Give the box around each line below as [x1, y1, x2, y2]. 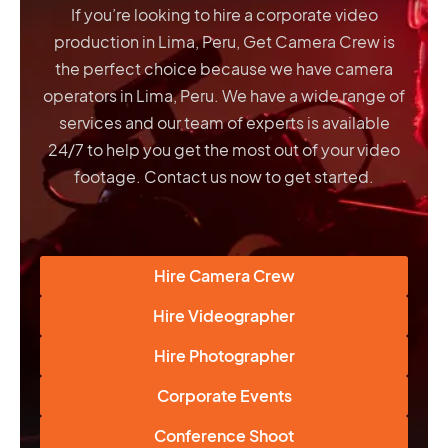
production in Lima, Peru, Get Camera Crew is [53, 31, 395, 53]
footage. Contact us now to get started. [74, 166, 374, 188]
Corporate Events [156, 385, 292, 407]
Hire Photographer [153, 345, 295, 367]
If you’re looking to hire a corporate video [70, 4, 378, 26]
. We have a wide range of [214, 85, 405, 107]
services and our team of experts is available [58, 112, 390, 134]
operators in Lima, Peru [43, 85, 214, 107]
